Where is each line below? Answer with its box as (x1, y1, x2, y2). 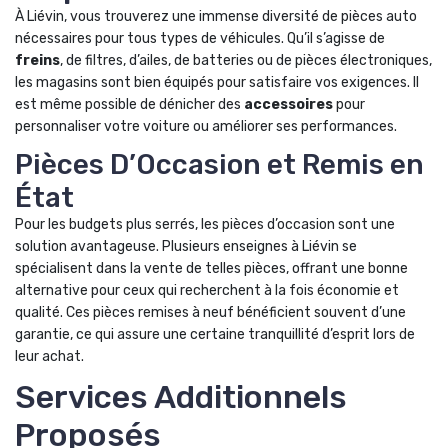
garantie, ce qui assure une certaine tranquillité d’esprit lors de (15, 326, 415, 343)
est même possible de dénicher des (15, 96, 244, 113)
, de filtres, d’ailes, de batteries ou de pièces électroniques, (60, 52, 432, 69)
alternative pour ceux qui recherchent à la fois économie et (15, 282, 399, 299)
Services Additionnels (15, 378, 347, 416)
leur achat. (15, 348, 84, 365)
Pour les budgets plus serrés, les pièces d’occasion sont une (15, 216, 395, 233)
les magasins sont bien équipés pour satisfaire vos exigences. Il (15, 74, 419, 91)
